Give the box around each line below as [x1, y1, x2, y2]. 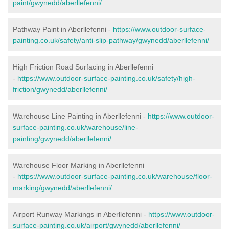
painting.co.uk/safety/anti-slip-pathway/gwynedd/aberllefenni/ [13, 36, 209, 44]
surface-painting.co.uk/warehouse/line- [13, 123, 138, 131]
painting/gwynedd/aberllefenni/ [13, 134, 111, 143]
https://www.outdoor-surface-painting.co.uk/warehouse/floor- [17, 172, 212, 180]
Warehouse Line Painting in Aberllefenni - [13, 111, 148, 120]
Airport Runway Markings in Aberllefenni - [13, 210, 148, 218]
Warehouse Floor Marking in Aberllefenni [13, 161, 144, 169]
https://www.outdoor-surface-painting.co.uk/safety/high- [17, 74, 195, 82]
